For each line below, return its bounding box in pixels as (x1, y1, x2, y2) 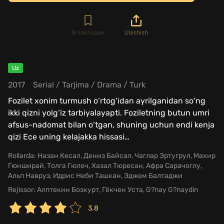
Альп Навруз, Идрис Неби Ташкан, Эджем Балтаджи (8, 171, 182, 180)
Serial (33, 79, 54, 89)
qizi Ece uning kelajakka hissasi (8, 131, 124, 141)
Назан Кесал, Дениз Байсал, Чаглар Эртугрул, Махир (36, 151, 215, 160)
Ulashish (124, 28, 148, 36)
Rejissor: (8, 185, 35, 194)
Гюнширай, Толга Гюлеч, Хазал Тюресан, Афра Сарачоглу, (8, 161, 202, 170)
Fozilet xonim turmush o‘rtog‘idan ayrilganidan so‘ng (8, 95, 205, 105)
